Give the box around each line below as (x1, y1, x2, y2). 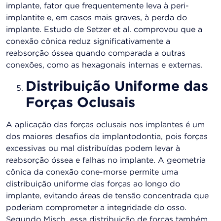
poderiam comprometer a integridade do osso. (6, 204, 186, 212)
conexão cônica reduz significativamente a (6, 38, 170, 46)
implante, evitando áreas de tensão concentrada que (6, 192, 209, 200)
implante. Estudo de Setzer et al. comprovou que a (6, 26, 202, 34)
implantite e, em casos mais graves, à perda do (6, 14, 187, 22)
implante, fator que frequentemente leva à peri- (6, 2, 189, 10)
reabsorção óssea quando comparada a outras (6, 50, 185, 58)
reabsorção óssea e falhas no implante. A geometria (6, 156, 206, 164)
